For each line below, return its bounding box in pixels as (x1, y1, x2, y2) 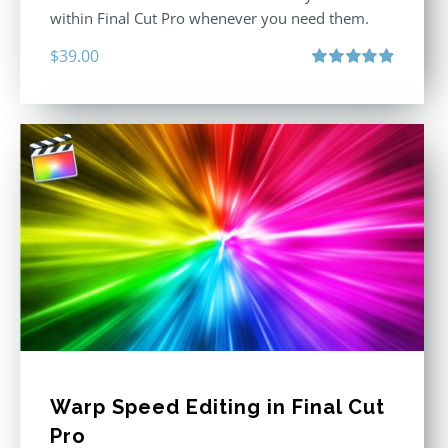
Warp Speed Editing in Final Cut (50, 394, 385, 419)
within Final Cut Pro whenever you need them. (50, 7, 369, 28)
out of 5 (312, 87, 354, 104)
